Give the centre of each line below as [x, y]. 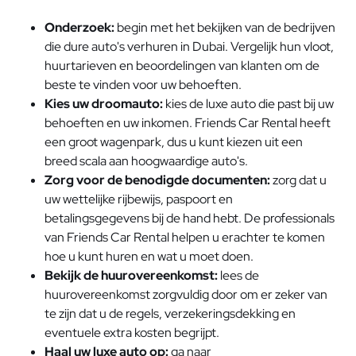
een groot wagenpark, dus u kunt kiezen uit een [174, 141]
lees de [238, 275]
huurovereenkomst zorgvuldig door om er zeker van [186, 294]
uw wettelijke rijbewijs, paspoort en [139, 199]
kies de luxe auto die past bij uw [248, 103]
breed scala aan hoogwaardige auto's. [146, 161]
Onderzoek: [79, 27]
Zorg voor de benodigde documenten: [157, 180]
